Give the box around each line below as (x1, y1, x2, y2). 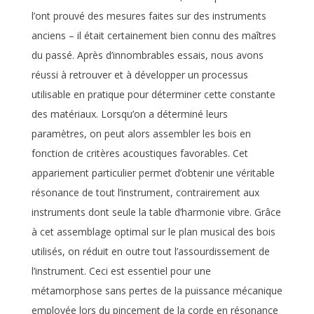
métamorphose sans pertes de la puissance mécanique (31, 284, 282, 298)
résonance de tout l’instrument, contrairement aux (31, 186, 259, 200)
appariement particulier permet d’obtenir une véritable (31, 166, 275, 180)
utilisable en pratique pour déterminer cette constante (31, 88, 275, 102)
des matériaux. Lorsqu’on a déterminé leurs (31, 107, 228, 121)
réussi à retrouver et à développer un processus (31, 68, 248, 82)
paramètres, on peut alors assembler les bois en (31, 127, 251, 141)
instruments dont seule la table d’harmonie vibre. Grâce (31, 205, 281, 219)
